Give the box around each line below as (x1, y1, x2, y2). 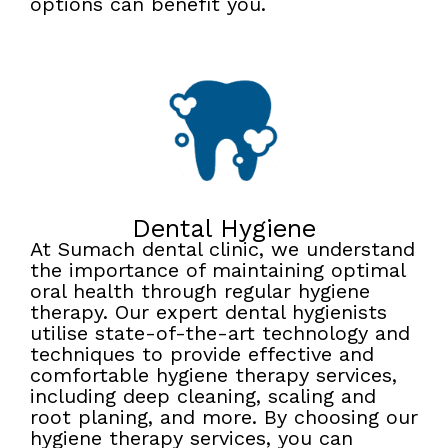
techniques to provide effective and (30, 341, 374, 366)
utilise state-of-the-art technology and (30, 320, 410, 345)
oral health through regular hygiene (30, 278, 370, 303)
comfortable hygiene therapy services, (30, 362, 397, 387)
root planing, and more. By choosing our (30, 404, 418, 429)
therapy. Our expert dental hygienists (30, 299, 387, 324)
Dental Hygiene (132, 213, 316, 243)
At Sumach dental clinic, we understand (30, 236, 415, 261)
